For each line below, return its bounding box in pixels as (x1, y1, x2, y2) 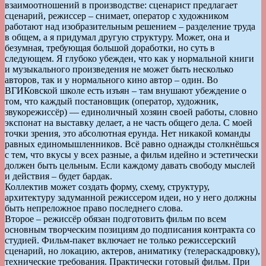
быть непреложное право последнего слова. (5, 202, 183, 213)
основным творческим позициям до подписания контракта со (5, 224, 255, 235)
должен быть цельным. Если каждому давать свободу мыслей (5, 160, 255, 170)
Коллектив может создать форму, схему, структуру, (5, 181, 210, 192)
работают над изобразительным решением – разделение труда (5, 21, 255, 31)
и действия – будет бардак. (5, 170, 112, 181)
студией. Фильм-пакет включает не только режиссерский (5, 235, 236, 245)
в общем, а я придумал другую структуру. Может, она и (5, 31, 230, 42)
